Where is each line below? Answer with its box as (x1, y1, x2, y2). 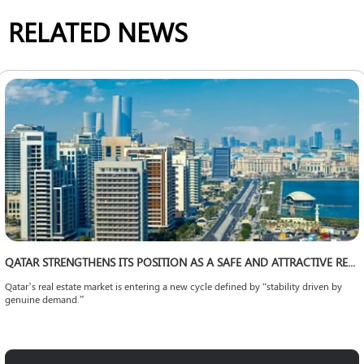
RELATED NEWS (8, 13, 188, 49)
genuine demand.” (5, 292, 84, 305)
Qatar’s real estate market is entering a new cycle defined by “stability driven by (5, 279, 342, 292)
